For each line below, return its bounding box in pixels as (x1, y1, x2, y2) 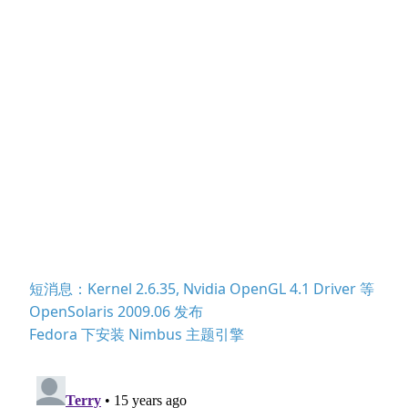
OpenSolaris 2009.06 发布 (29, 301, 203, 322)
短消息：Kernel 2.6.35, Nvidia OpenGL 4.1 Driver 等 (29, 279, 374, 300)
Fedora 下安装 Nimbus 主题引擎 (29, 324, 244, 345)
